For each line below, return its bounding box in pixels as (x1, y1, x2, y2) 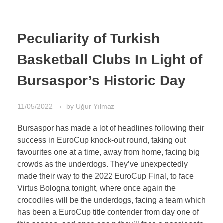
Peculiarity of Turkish (17, 30, 160, 46)
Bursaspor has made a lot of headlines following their (17, 124, 204, 133)
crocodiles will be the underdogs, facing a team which (17, 196, 206, 205)
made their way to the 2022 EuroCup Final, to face (17, 172, 194, 181)
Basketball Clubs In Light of (17, 51, 202, 67)
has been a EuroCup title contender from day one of (17, 208, 199, 217)
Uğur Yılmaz (76, 102, 114, 111)
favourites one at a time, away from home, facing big (17, 148, 200, 157)
